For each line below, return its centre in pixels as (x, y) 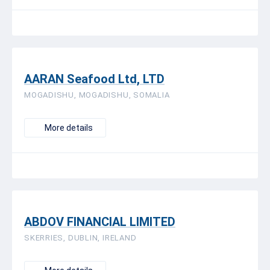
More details (69, 128)
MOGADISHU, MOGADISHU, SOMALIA (97, 95)
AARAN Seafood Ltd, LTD (94, 79)
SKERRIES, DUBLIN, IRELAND (80, 238)
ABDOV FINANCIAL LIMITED (100, 222)
